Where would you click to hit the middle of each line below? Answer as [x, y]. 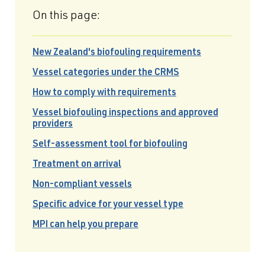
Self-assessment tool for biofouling [110, 145]
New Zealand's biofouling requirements [117, 53]
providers [53, 125]
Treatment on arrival [77, 165]
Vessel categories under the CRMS [106, 73]
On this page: [66, 17]
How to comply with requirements [104, 93]
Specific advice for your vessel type [108, 205]
